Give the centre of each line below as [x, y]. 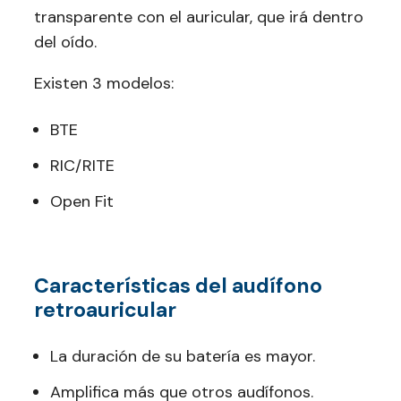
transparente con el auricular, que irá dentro [199, 17]
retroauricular [105, 310]
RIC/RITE [82, 166]
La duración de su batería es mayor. [183, 356]
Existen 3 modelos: [104, 83]
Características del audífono [178, 286]
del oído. [65, 42]
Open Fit [82, 201]
